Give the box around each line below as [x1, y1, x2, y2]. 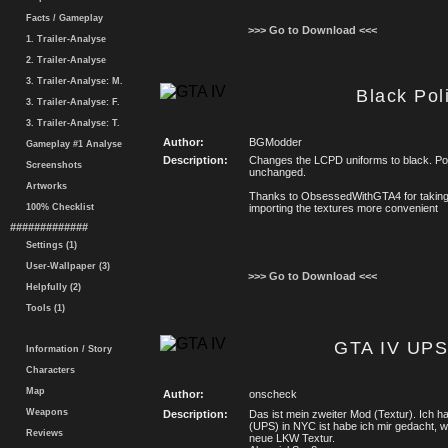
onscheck [249, 388, 297, 400]
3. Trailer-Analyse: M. [20, 76, 123, 86]
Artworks [20, 181, 67, 191]
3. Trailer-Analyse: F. [20, 97, 120, 107]
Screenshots [20, 160, 82, 170]
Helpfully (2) [20, 282, 81, 292]
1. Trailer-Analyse [20, 34, 106, 44]
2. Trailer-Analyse [20, 55, 106, 65]
